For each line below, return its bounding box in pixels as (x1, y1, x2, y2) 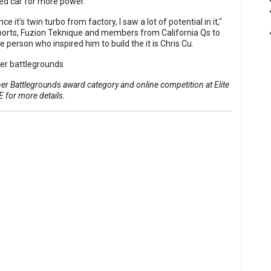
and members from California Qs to (83, 28, 220, 38)
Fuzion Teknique (21, 28, 83, 38)
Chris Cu (160, 39, 192, 49)
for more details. (4, 91, 65, 101)
